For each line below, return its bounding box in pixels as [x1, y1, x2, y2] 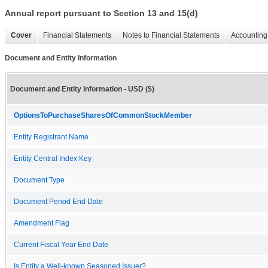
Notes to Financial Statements [123, 31, 220, 40]
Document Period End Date [14, 197, 103, 205]
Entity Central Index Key [14, 154, 92, 162]
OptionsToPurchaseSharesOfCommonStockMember [14, 111, 192, 119]
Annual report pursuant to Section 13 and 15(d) [5, 8, 198, 19]
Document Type [14, 176, 65, 184]
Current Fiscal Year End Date [14, 240, 108, 248]
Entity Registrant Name [14, 133, 89, 141]
